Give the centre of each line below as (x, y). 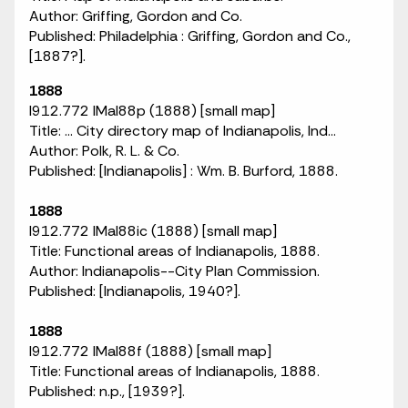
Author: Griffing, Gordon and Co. (136, 16)
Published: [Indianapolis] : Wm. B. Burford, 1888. (184, 171)
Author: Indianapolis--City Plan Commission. (174, 271)
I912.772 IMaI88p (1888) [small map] (152, 111)
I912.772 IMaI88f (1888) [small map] (150, 351)
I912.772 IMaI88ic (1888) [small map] (153, 231)
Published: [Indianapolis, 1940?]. (135, 291)
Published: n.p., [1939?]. (107, 391)
